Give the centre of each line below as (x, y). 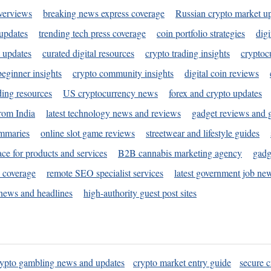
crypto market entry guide (182, 262)
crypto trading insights (188, 53)
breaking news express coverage (104, 13)
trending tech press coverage (92, 33)
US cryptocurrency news (110, 93)
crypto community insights (123, 73)
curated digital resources (88, 53)
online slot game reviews (88, 133)
